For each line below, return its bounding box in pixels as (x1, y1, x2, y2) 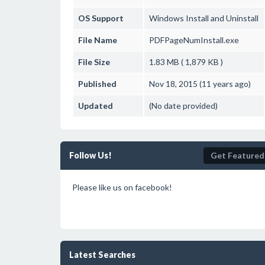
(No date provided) (149, 101, 218, 111)
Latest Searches (69, 250, 135, 260)
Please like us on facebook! (72, 182, 172, 192)
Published (78, 79, 117, 89)
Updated (78, 101, 113, 111)
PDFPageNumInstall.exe (149, 35, 239, 45)
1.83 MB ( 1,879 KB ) (149, 57, 223, 67)
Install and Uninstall (184, 13, 258, 23)
